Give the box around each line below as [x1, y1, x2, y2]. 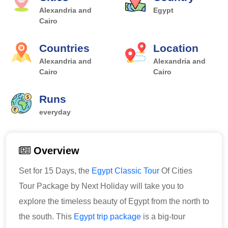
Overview [31, 145, 79, 156]
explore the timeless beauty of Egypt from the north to [19, 197, 209, 206]
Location [153, 42, 198, 54]
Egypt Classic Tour [92, 166, 159, 175]
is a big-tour [141, 212, 185, 221]
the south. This [19, 212, 74, 221]
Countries [39, 42, 90, 54]
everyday [39, 108, 71, 116]
